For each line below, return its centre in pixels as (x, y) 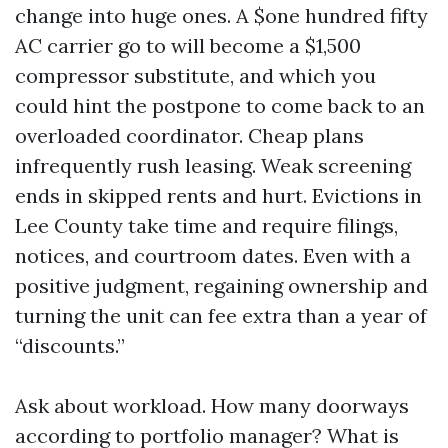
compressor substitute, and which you (195, 75)
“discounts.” (70, 345)
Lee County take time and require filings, (206, 225)
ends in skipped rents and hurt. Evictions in (218, 195)
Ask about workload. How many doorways (212, 405)
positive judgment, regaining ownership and (221, 285)
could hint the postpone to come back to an (220, 105)
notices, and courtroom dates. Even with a (213, 255)
